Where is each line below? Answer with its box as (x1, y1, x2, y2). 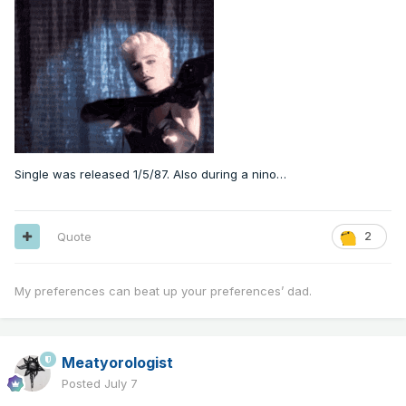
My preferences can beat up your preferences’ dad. (14, 283, 312, 298)
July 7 (104, 375, 138, 391)
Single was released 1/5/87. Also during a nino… (14, 166, 286, 181)
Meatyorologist (62, 353, 173, 372)
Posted (62, 375, 104, 391)
